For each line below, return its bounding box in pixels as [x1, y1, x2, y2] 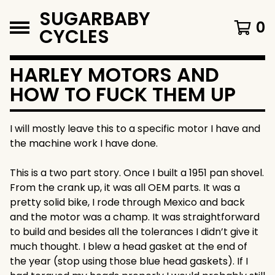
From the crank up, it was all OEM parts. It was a [10, 180, 240, 195]
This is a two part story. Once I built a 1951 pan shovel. [10, 166, 264, 180]
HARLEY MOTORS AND [10, 61, 219, 88]
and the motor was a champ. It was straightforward [10, 210, 260, 224]
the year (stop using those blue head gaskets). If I [10, 254, 248, 268]
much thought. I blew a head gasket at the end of [10, 239, 247, 254]
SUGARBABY [39, 6, 150, 31]
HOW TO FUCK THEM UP [10, 80, 236, 108]
